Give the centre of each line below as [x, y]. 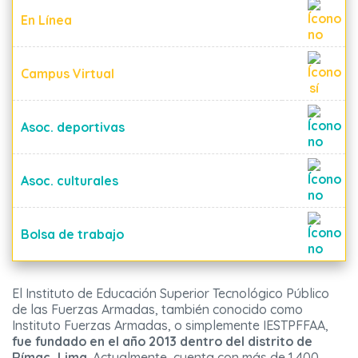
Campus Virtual [68, 74]
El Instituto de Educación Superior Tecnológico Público [171, 294]
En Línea [46, 20]
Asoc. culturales [70, 181]
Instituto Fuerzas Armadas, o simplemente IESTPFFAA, [170, 326]
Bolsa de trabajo [72, 235]
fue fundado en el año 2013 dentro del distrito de [162, 342]
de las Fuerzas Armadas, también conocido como [157, 310]
